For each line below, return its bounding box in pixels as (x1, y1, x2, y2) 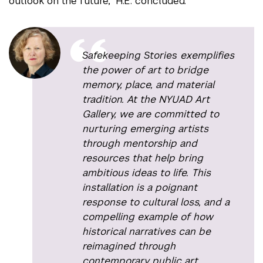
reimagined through (82, 239, 176, 252)
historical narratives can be (82, 224, 211, 238)
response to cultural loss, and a (82, 195, 230, 208)
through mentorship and (82, 136, 197, 150)
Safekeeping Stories (82, 48, 177, 62)
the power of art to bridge (82, 63, 208, 76)
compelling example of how (82, 210, 213, 223)
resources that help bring (82, 151, 203, 164)
